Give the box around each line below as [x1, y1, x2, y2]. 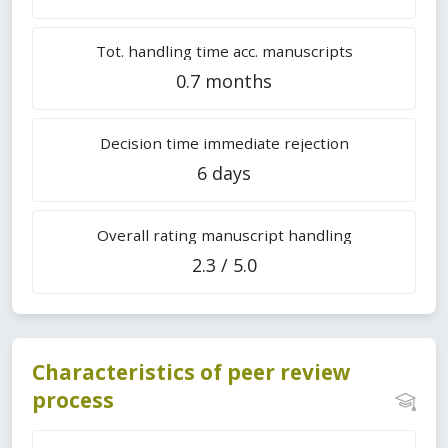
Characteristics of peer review [32, 357, 351, 386]
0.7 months [176, 68, 272, 93]
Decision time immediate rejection [99, 132, 349, 153]
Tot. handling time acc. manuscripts [95, 40, 353, 61]
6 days [197, 160, 251, 185]
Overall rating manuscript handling [96, 224, 352, 245]
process [32, 385, 114, 414]
